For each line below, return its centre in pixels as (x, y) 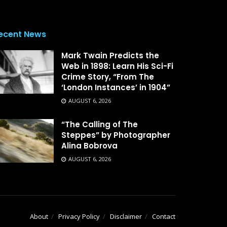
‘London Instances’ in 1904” (116, 88)
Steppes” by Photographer (116, 135)
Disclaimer (126, 217)
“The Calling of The (100, 125)
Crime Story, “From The (108, 77)
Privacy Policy (79, 217)
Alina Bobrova (89, 146)
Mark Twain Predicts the (110, 56)
